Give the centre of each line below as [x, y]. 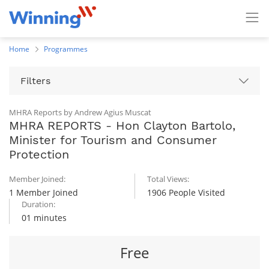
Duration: [38, 204]
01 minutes [44, 218]
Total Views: [168, 179]
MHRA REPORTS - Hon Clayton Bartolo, [122, 125]
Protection [39, 154]
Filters [35, 81]
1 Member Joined [44, 192]
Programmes [66, 49]
